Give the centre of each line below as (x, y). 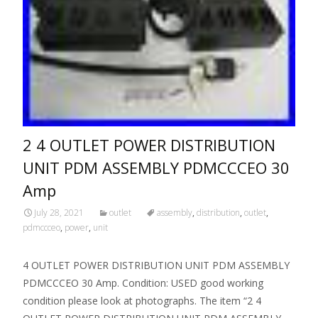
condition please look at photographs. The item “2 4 (142, 300)
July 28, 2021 (59, 212)
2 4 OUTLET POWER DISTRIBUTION (149, 144)
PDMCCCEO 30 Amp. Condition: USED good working (143, 283)
